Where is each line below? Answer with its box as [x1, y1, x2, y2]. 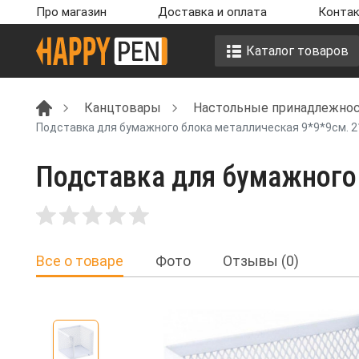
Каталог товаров [245, 42, 349, 58]
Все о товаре [36, 252, 123, 270]
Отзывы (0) [223, 252, 299, 270]
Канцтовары [84, 99, 161, 115]
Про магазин [36, 5, 107, 19]
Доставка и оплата [158, 5, 267, 19]
